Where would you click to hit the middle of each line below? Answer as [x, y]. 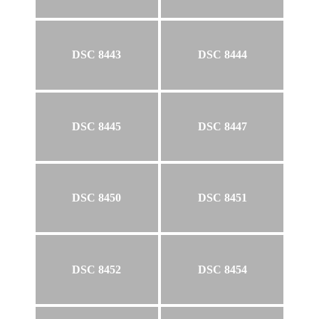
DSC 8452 [97, 269]
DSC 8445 [97, 126]
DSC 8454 [222, 269]
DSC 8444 [222, 55]
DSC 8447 [222, 126]
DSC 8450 [97, 198]
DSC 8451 [222, 198]
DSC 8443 [97, 55]
